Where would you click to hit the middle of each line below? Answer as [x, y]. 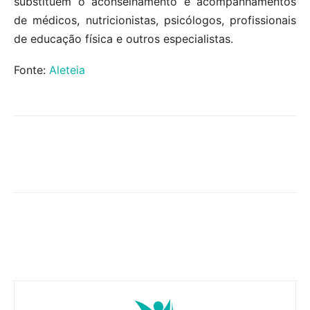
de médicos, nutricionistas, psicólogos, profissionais [155, 20]
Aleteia [67, 70]
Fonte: [31, 70]
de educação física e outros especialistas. [124, 38]
